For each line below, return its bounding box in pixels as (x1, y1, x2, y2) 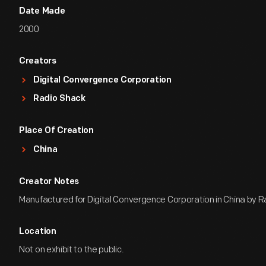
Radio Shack (33, 94, 85, 103)
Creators (19, 57, 56, 66)
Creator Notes (19, 178, 80, 186)
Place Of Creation (19, 126, 94, 135)
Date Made (19, 7, 65, 16)
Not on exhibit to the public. (19, 244, 124, 255)
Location (19, 227, 56, 236)
